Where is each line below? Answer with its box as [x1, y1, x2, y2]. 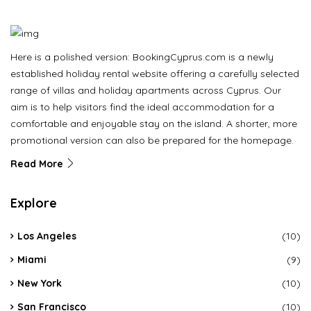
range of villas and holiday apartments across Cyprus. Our [10, 84, 281, 97]
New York [17, 277, 62, 290]
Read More [10, 158, 66, 171]
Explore [10, 195, 57, 212]
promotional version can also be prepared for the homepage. [10, 134, 294, 147]
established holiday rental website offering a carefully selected [10, 67, 299, 81]
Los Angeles [17, 230, 76, 243]
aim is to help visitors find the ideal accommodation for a [10, 101, 274, 114]
